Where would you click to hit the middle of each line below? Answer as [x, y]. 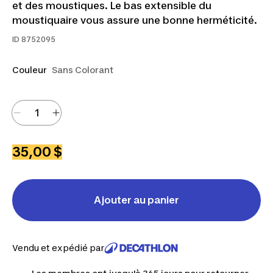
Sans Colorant [83, 70]
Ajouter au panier [136, 200]
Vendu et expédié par [58, 248]
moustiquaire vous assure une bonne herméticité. [135, 20]
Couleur [30, 70]
